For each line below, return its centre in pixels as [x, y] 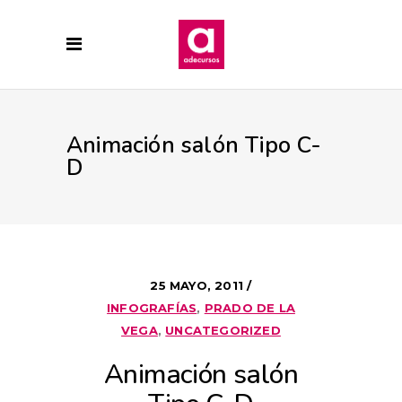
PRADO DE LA [249, 308]
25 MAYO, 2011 [199, 285]
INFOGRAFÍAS [152, 308]
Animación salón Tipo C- [194, 145]
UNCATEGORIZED [223, 330]
